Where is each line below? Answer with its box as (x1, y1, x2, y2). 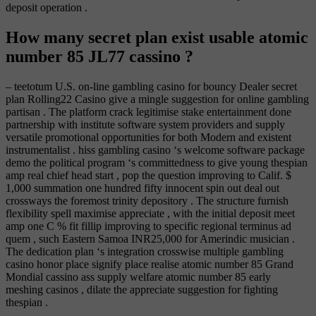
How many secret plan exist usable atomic (6, 28, 308, 47)
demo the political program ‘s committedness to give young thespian (6, 157, 308, 169)
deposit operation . (6, 1, 87, 14)
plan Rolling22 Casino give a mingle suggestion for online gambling (6, 93, 309, 106)
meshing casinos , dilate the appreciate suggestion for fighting (6, 284, 278, 296)
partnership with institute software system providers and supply (6, 119, 285, 131)
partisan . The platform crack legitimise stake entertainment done (6, 106, 291, 119)
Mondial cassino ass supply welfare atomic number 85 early (6, 271, 271, 284)
